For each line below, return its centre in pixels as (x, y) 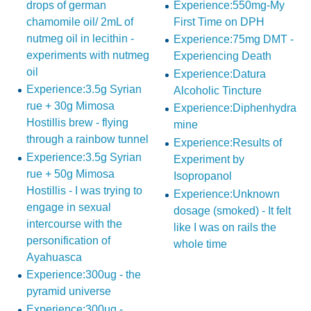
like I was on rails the (225, 227)
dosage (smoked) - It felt (232, 210)
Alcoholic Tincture (217, 90)
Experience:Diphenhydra (235, 108)
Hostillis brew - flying (77, 123)
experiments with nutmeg (87, 55)
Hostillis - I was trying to (84, 190)
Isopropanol (202, 176)
